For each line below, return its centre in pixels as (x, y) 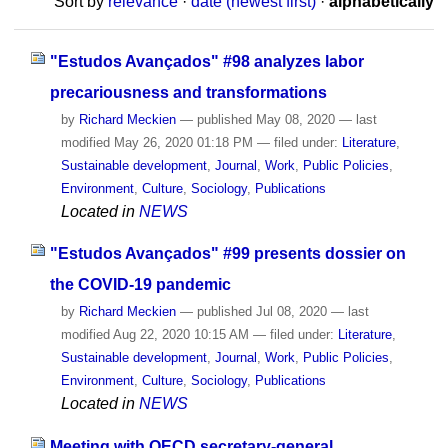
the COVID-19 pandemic (140, 285)
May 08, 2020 (295, 119)
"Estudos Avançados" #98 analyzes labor (206, 61)
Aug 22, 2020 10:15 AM (181, 335)
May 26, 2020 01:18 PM (183, 142)
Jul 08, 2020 (291, 312)
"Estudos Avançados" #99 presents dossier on (227, 254)
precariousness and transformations (188, 92)
